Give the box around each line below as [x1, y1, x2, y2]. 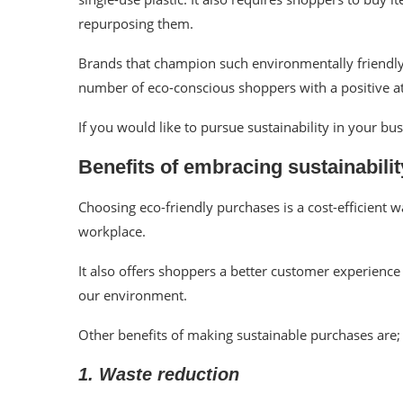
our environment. [78, 286, 187, 304]
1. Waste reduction [78, 364, 239, 384]
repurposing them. [78, 14, 193, 32]
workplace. [78, 222, 149, 240]
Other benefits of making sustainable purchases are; [78, 326, 400, 344]
